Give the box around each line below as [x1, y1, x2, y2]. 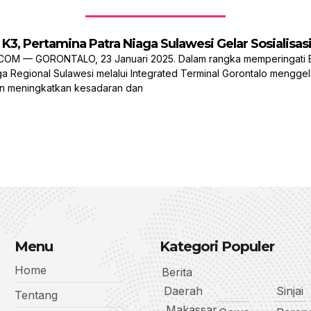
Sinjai [276, 284, 304, 299]
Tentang [14, 288, 58, 303]
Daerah [163, 284, 203, 299]
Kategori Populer [159, 238, 274, 255]
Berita [161, 265, 192, 280]
